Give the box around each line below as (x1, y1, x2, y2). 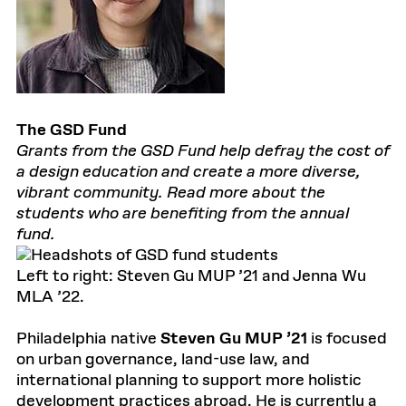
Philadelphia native (16, 328, 160, 350)
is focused (307, 328, 387, 350)
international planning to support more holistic (16, 370, 362, 391)
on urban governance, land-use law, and (16, 349, 310, 371)
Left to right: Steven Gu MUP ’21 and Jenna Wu (16, 266, 366, 287)
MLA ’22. (16, 286, 84, 308)
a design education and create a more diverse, (16, 161, 361, 183)
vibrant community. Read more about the (16, 182, 325, 204)
